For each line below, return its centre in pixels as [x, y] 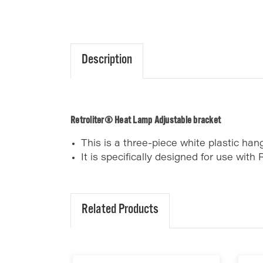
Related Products [120, 211]
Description [107, 61]
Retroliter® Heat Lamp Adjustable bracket [146, 122]
